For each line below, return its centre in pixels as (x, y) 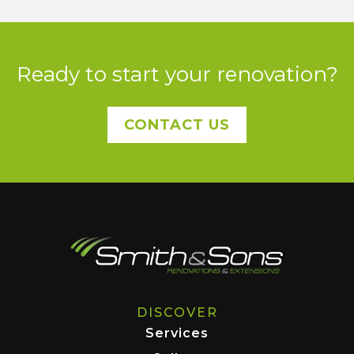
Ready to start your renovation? (177, 75)
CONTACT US (177, 125)
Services (177, 333)
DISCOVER (177, 312)
